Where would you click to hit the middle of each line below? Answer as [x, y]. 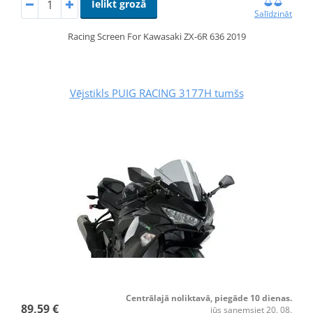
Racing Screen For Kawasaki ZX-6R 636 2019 [156, 37]
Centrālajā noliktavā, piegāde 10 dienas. [209, 298]
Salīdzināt [274, 14]
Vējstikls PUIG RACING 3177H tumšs [156, 93]
